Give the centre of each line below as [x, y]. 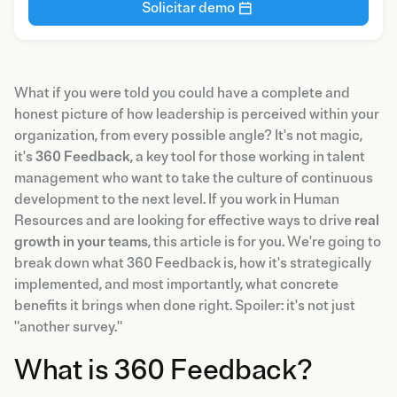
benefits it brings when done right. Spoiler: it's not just [185, 305]
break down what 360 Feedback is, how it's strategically [193, 263]
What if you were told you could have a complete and [182, 93]
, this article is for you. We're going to [265, 241]
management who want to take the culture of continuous [194, 178]
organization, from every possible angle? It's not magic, [188, 135]
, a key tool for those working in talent [248, 156]
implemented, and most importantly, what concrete [176, 284]
